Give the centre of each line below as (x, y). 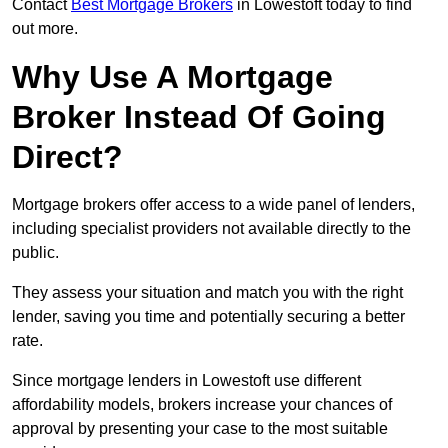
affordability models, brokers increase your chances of (202, 405)
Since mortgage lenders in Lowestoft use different (186, 381)
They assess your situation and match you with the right (207, 293)
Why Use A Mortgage (172, 77)
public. (35, 253)
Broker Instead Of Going (199, 117)
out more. (45, 29)
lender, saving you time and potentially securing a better (208, 317)
